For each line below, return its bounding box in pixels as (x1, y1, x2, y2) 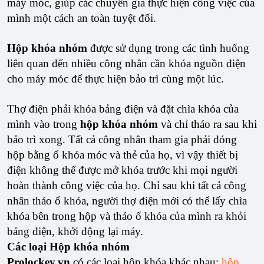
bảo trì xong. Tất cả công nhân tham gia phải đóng (7, 133, 237, 146)
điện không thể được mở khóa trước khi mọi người (7, 164, 237, 176)
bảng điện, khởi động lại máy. (7, 225, 143, 237)
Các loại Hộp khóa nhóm (7, 240, 130, 253)
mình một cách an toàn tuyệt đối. (7, 12, 156, 24)
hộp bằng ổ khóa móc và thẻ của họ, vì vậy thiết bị (7, 148, 238, 161)
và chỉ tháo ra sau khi (158, 118, 257, 130)
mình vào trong (7, 118, 80, 130)
